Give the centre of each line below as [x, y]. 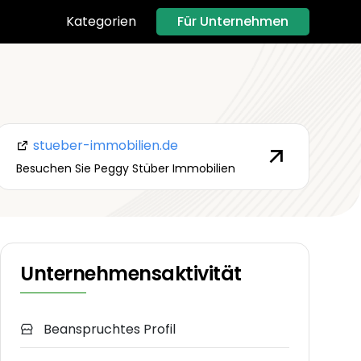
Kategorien [101, 22]
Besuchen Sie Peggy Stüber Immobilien [125, 168]
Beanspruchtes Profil [108, 330]
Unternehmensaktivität [131, 274]
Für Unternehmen [233, 21]
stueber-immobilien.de [104, 145]
